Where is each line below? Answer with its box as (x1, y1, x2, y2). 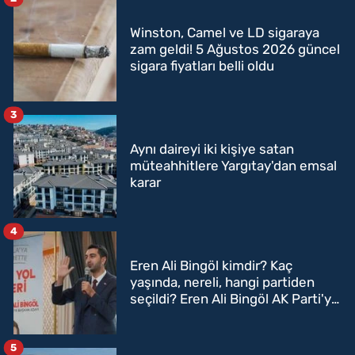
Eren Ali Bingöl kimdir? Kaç (130, 258, 292, 274)
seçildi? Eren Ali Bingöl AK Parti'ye (130, 291, 339, 307)
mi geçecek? (130, 307, 208, 324)
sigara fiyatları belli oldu (130, 58, 274, 74)
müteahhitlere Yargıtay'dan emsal (130, 158, 337, 174)
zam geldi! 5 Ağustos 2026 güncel (130, 41, 340, 58)
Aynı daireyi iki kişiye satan (130, 141, 294, 158)
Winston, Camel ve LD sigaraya (130, 25, 319, 41)
